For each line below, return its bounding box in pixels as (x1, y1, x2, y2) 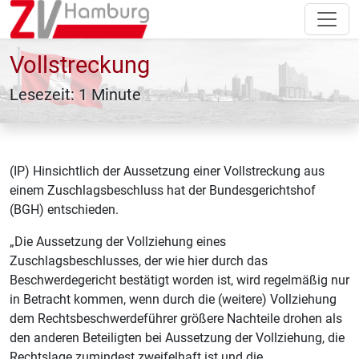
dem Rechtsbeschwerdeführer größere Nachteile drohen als (10, 311, 342, 327)
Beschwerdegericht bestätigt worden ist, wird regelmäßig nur (10, 272, 349, 288)
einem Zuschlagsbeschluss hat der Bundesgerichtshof (10, 183, 316, 199)
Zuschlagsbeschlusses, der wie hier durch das (10, 253, 268, 269)
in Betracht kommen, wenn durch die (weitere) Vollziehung (10, 292, 337, 308)
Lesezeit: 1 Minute (10, 85, 141, 105)
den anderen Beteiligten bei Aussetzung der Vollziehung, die (10, 330, 345, 346)
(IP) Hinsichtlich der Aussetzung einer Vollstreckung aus (10, 163, 325, 179)
